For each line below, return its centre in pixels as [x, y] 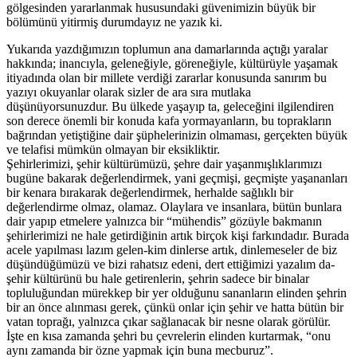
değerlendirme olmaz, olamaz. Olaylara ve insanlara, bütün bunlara [174, 207]
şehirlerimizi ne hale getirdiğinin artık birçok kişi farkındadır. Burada [178, 236]
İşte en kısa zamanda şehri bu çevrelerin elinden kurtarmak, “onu [169, 336]
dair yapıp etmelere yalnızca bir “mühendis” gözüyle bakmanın [164, 222]
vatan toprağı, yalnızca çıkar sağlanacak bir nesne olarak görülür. [169, 322]
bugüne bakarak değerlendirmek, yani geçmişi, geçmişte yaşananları [177, 178]
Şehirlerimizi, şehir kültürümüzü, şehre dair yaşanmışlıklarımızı [164, 164]
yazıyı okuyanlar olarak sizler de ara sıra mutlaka [129, 92]
